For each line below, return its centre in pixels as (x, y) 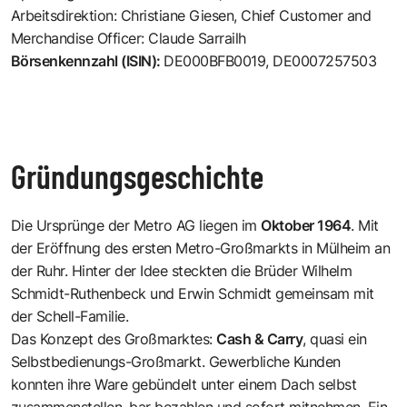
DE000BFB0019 (215, 60)
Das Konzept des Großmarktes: (114, 338)
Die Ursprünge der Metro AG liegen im (136, 225)
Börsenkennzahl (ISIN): (88, 60)
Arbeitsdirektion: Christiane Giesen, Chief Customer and (191, 15)
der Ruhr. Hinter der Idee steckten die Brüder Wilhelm (182, 270)
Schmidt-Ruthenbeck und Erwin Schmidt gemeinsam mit (193, 293)
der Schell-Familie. (70, 316)
